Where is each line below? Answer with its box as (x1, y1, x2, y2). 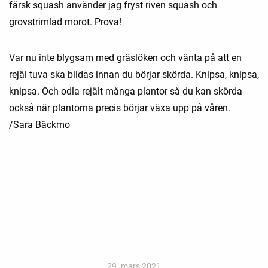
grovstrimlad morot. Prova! (9, 16, 121, 28)
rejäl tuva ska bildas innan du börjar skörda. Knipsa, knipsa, (9, 68, 259, 80)
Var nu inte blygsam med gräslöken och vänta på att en (9, 51, 242, 63)
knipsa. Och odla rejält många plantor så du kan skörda (9, 85, 242, 97)
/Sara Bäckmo (9, 118, 70, 130)
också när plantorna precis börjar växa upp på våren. (9, 102, 230, 114)
